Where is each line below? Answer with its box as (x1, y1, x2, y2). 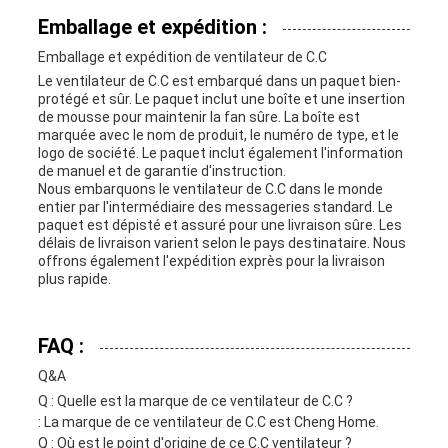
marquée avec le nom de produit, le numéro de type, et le (37, 127, 399, 144)
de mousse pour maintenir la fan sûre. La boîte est (37, 109, 360, 126)
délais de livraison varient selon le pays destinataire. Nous (37, 235, 406, 252)
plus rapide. (37, 271, 111, 288)
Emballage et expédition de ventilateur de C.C (37, 49, 327, 66)
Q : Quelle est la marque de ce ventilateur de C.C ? (37, 393, 353, 410)
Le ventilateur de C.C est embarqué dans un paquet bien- (37, 73, 401, 90)
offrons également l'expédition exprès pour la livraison (37, 253, 385, 270)
